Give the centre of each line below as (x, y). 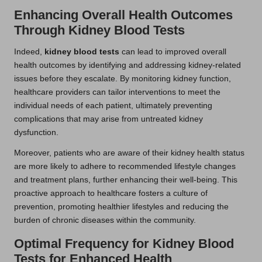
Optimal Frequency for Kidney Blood (124, 243)
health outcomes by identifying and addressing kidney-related (127, 65)
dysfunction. (36, 132)
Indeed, (29, 51)
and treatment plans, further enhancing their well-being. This (126, 180)
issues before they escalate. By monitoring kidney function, (123, 78)
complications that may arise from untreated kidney (108, 119)
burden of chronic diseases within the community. (105, 220)
